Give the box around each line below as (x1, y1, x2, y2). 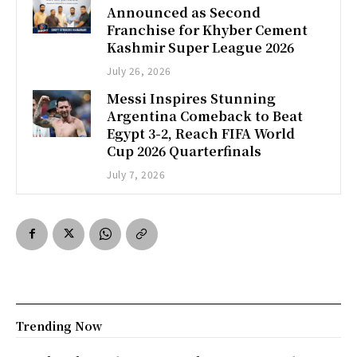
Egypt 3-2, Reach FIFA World (107, 124, 296, 143)
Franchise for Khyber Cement (107, 21, 308, 40)
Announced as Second (107, 3, 261, 22)
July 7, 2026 (107, 167, 166, 182)
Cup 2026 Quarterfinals (107, 142, 262, 161)
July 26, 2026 (107, 64, 171, 78)
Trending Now (16, 318, 102, 335)
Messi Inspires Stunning (107, 89, 277, 108)
